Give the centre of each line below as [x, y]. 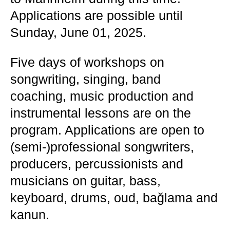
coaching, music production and [102, 96]
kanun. [30, 215]
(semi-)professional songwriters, [102, 147]
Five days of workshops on [87, 62]
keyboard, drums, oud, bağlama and [114, 198]
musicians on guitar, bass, [85, 181]
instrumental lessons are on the [101, 113]
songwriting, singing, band [85, 79]
